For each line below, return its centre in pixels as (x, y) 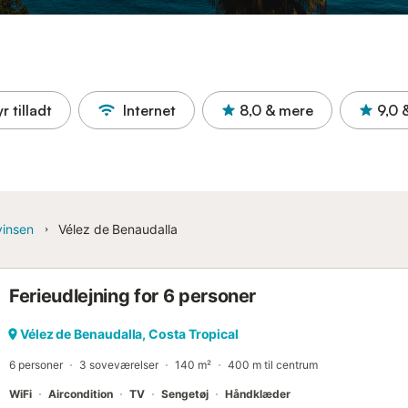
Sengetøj (185, 394)
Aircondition (81, 394)
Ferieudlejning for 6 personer (133, 296)
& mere (289, 110)
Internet (149, 110)
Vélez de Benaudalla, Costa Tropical (130, 334)
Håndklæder (258, 394)
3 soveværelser (119, 365)
